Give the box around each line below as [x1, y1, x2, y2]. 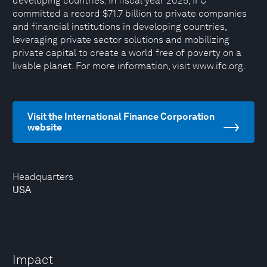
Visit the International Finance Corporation [27, 111, 215, 122]
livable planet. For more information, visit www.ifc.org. [13, 60, 246, 72]
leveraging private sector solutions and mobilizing [13, 34, 229, 45]
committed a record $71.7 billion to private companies [13, 8, 247, 19]
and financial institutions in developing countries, [13, 21, 226, 32]
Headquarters [13, 171, 73, 182]
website [27, 122, 62, 133]
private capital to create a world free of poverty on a [13, 47, 241, 58]
